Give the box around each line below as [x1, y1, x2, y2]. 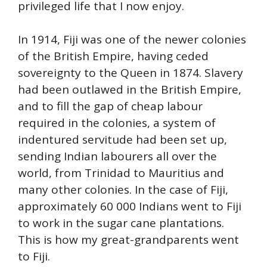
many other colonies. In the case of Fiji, [18, 182, 228, 198]
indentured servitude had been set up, [18, 132, 227, 148]
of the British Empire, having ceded [18, 48, 209, 64]
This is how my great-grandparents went [18, 232, 239, 248]
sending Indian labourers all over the [18, 148, 217, 164]
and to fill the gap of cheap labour [18, 98, 203, 114]
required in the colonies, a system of [18, 115, 216, 131]
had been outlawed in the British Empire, [18, 82, 241, 98]
